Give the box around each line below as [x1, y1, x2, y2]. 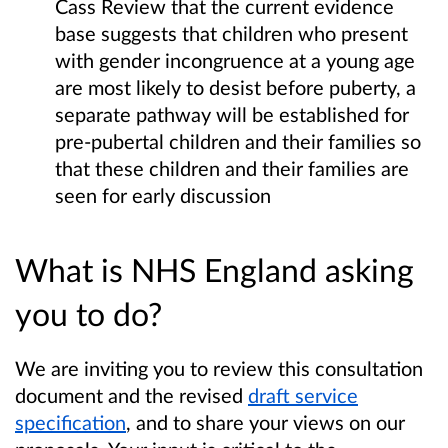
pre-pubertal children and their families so [55, 128, 421, 153]
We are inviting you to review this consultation [15, 355, 423, 380]
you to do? [15, 293, 162, 333]
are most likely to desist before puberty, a [55, 74, 416, 99]
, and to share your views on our [126, 409, 405, 434]
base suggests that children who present [55, 20, 408, 45]
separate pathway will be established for [55, 101, 409, 126]
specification [15, 409, 126, 434]
